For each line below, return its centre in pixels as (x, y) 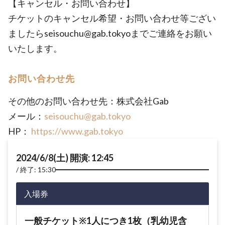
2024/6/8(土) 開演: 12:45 (65, 158)
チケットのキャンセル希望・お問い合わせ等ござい (112, 18)
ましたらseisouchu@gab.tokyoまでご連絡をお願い (110, 33)
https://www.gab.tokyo (77, 131)
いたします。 (35, 48)
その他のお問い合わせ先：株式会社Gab (88, 101)
